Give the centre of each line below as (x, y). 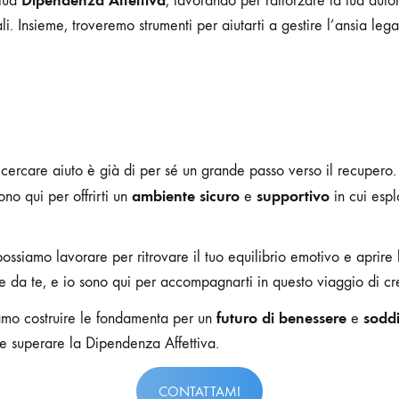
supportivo (293, 195)
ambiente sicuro (186, 195)
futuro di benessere (281, 318)
